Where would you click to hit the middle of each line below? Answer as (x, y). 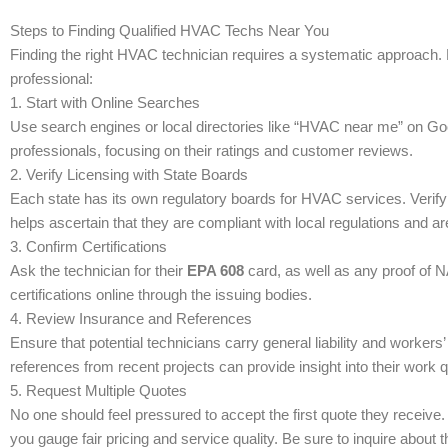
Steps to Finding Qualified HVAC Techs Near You (169, 30)
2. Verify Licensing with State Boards (129, 174)
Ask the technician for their (98, 270)
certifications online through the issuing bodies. (161, 294)
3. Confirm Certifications (88, 246)
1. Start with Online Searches (105, 102)
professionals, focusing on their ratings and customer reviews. (211, 150)
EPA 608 (215, 270)
